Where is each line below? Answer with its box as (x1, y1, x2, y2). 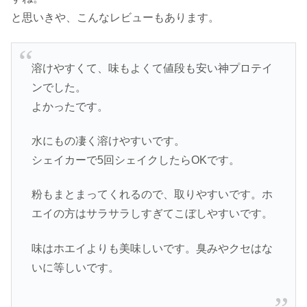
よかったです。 (31, 100, 108, 112)
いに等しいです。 (31, 261, 119, 273)
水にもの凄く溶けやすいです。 (31, 134, 185, 147)
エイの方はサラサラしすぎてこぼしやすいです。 (31, 208, 273, 220)
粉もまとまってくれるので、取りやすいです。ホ (31, 188, 273, 201)
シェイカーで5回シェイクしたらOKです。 (31, 153, 240, 166)
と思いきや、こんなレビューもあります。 (11, 11, 219, 23)
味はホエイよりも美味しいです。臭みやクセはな (31, 242, 273, 254)
